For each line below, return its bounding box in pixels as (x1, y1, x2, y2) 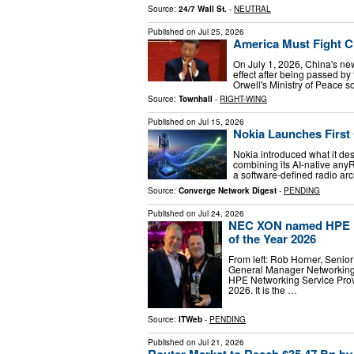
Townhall (179, 92, 213, 104)
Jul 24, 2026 (198, 207, 244, 219)
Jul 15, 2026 (198, 115, 244, 127)
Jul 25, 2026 (198, 26, 244, 38)
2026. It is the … (228, 282, 297, 296)
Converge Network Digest (179, 184, 277, 196)
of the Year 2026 (228, 229, 316, 247)
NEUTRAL (234, 3, 271, 15)
